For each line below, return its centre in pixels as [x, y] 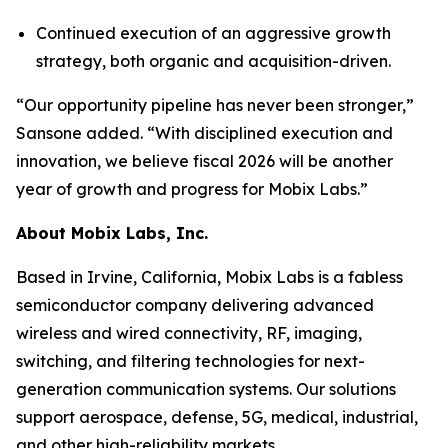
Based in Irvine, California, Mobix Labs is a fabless [209, 277]
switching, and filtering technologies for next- [190, 361]
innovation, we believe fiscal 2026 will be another [204, 161]
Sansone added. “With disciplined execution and [204, 133]
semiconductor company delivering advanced [195, 305]
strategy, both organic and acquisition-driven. [213, 61]
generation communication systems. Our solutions [206, 389]
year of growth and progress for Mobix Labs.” [192, 189]
